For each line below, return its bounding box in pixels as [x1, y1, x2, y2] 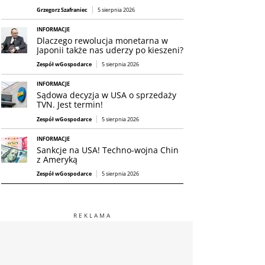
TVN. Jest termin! [37, 99, 103, 111]
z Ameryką [37, 153, 77, 165]
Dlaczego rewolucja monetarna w [37, 34, 168, 46]
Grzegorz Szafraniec [37, 5, 88, 14]
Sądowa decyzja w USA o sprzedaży [37, 89, 176, 101]
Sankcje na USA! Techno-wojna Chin [37, 144, 179, 156]
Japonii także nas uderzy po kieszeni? [37, 44, 183, 56]
